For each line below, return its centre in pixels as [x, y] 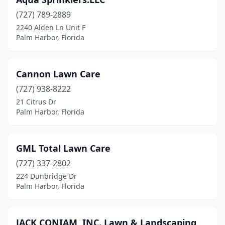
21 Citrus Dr [36, 102]
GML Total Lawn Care [63, 148]
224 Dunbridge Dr [46, 176]
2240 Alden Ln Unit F [51, 27]
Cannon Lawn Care [58, 74]
